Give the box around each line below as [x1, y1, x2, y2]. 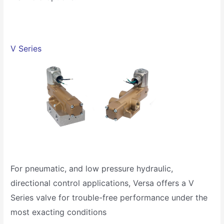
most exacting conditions [10, 206, 107, 217]
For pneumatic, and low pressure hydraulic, [10, 163, 173, 173]
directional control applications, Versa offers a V [10, 177, 194, 188]
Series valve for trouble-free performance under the [10, 192, 208, 202]
